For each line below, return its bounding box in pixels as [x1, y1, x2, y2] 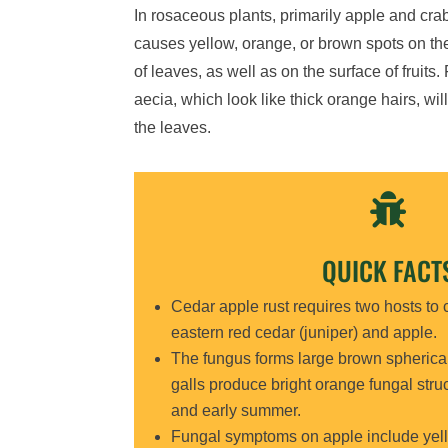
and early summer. [170, 402, 301, 420]
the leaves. [134, 119, 212, 137]
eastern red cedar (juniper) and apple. [170, 324, 437, 342]
